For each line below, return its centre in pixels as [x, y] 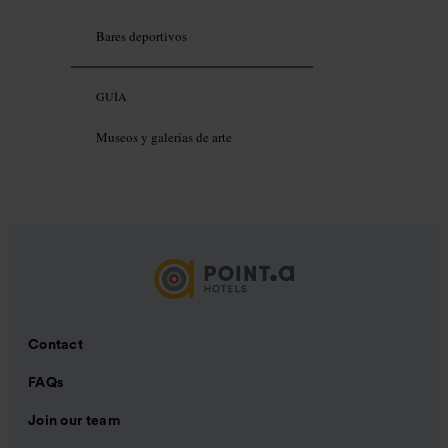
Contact [56, 345]
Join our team [74, 421]
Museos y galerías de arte [164, 137]
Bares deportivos [141, 36]
